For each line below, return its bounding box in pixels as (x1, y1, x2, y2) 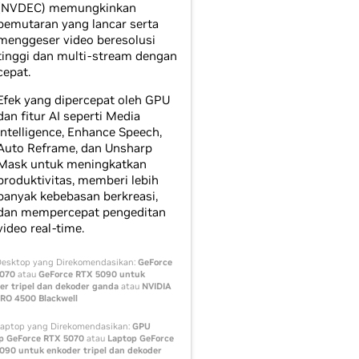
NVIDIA (141, 280, 171, 292)
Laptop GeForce (107, 333, 174, 344)
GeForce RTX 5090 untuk (38, 268, 145, 280)
